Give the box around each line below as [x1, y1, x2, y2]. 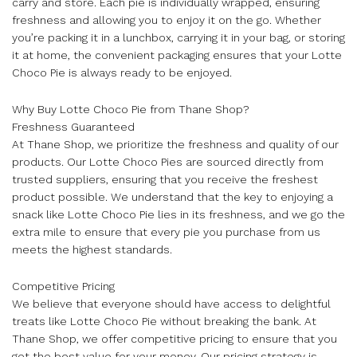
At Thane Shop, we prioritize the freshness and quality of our [12, 137, 339, 151]
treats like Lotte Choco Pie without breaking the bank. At [12, 314, 316, 328]
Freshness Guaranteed [12, 120, 135, 133]
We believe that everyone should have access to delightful [12, 296, 331, 310]
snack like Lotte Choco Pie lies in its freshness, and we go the [12, 207, 345, 221]
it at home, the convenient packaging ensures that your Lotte [12, 48, 342, 61]
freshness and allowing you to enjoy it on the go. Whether [12, 13, 321, 26]
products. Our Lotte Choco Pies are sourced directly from [12, 155, 324, 168]
